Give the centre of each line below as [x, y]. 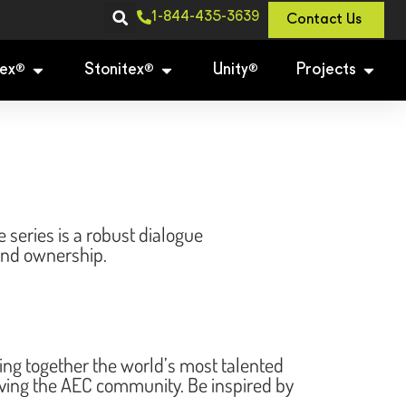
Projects [326, 70]
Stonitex [114, 70]
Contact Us [324, 20]
